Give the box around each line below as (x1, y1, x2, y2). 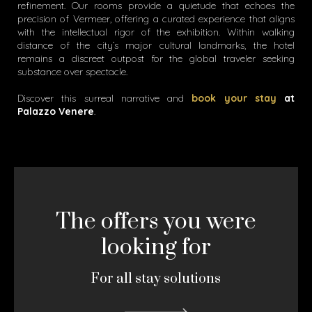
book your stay (192, 92, 276, 104)
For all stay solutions (91, 270, 221, 288)
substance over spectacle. (17, 65, 127, 78)
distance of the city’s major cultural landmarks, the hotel (17, 39, 295, 52)
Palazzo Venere (17, 105, 94, 118)
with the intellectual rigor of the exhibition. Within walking (17, 26, 295, 38)
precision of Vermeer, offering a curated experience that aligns (17, 13, 295, 25)
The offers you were (56, 208, 256, 236)
